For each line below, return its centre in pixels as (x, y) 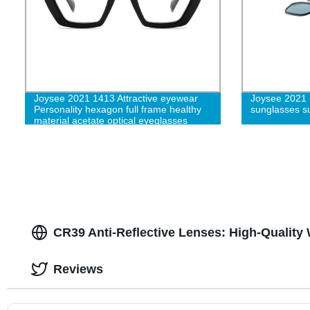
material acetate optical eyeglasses (110, 120)
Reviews (78, 269)
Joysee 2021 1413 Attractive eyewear (116, 98)
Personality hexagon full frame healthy (117, 109)
